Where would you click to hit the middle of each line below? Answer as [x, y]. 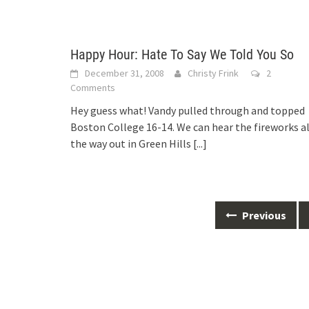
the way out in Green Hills [132, 143]
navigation [98, 229]
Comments [93, 88]
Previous [263, 215]
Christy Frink [213, 73]
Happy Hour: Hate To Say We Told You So [182, 54]
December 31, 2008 [124, 73]
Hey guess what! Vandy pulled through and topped [188, 110]
